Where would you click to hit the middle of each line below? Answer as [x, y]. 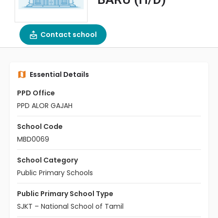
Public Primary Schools [55, 173]
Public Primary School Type [65, 194]
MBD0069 [33, 139]
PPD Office [36, 93]
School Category [47, 160]
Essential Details [59, 74]
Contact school [69, 35]
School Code [40, 127]
